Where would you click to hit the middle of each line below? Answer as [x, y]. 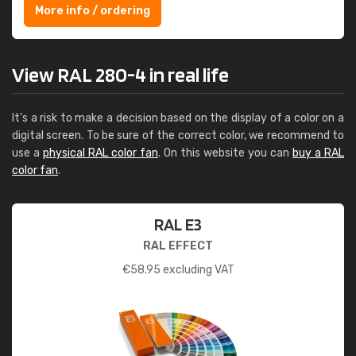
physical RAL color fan [101, 153]
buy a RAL [318, 153]
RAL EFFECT [178, 246]
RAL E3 [178, 224]
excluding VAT [197, 270]
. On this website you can [225, 153]
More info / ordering [93, 11]
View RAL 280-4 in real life [120, 74]
